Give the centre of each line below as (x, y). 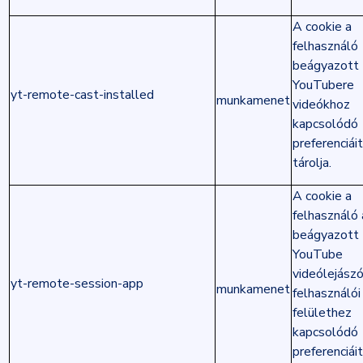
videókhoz (321, 105)
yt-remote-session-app (77, 284)
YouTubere (323, 85)
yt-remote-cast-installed (82, 95)
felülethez (322, 313)
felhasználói (326, 293)
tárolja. (312, 163)
